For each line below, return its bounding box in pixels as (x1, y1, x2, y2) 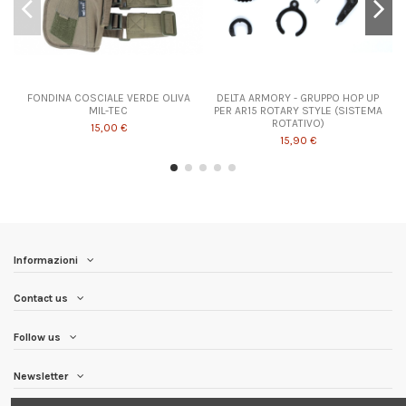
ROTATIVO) (271, 116, 324, 130)
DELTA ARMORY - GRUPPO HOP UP (217, 91, 379, 104)
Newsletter (14, 369, 68, 382)
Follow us (14, 331, 61, 343)
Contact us (14, 292, 68, 305)
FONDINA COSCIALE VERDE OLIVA (26, 91, 190, 104)
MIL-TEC (89, 103, 128, 117)
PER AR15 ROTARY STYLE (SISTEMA (213, 103, 382, 117)
